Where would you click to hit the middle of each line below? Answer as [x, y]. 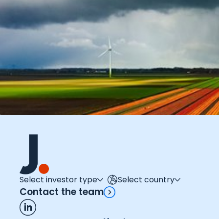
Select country [146, 180]
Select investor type [58, 180]
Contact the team [62, 192]
